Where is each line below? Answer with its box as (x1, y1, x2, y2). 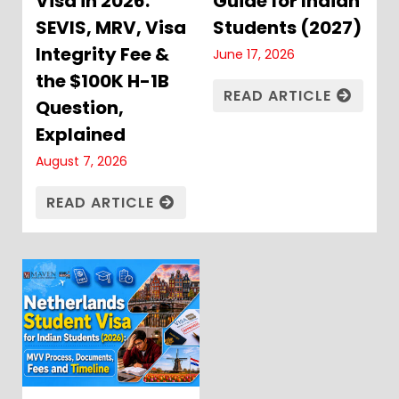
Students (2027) (213, 15, 362, 41)
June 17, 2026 (213, 45, 295, 64)
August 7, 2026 (36, 152, 127, 171)
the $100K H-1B (36, 69, 169, 94)
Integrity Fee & (36, 42, 169, 68)
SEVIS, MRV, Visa (36, 15, 186, 41)
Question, (36, 95, 124, 121)
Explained (36, 122, 126, 148)
